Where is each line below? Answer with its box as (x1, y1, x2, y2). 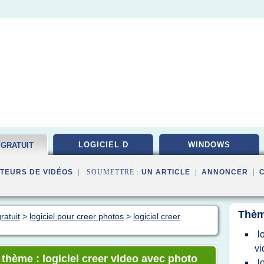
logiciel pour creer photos (29, 212, 124, 221)
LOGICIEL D (78, 140, 128, 149)
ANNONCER (202, 168, 248, 176)
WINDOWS (188, 140, 230, 149)
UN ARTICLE (141, 168, 190, 176)
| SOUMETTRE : (73, 168, 141, 176)
